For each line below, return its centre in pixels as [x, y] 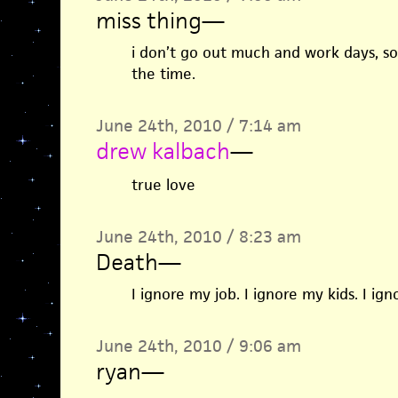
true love [163, 185]
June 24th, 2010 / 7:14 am [198, 126]
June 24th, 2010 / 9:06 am [198, 346]
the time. [163, 74]
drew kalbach [163, 151]
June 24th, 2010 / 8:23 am [198, 237]
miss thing [148, 20]
